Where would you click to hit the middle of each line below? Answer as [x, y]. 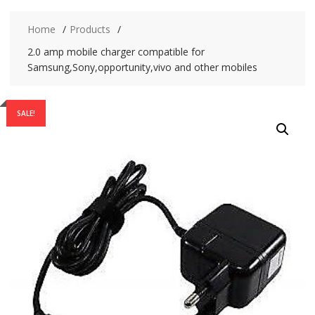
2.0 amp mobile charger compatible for [116, 52]
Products [90, 29]
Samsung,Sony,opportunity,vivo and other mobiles [142, 67]
